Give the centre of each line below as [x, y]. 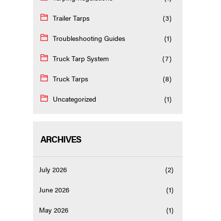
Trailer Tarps [72, 18]
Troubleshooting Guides [89, 38]
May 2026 [54, 210]
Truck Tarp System [81, 58]
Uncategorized [75, 99]
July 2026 [53, 169]
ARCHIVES [61, 139]
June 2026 [55, 190]
